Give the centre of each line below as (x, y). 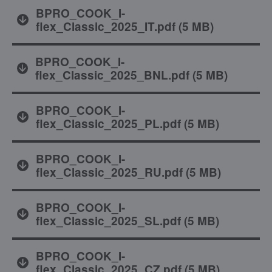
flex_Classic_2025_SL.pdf (108, 220)
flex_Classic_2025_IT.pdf (106, 26)
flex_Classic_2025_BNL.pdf (113, 75)
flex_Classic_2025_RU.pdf (109, 172)
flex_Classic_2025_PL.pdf (108, 123)
